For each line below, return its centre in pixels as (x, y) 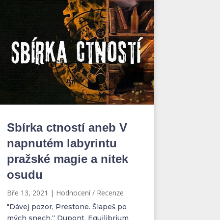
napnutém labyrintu (62, 143)
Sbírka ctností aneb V (67, 128)
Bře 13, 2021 (27, 193)
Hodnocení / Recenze (90, 193)
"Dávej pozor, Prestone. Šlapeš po (67, 207)
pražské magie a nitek (67, 159)
